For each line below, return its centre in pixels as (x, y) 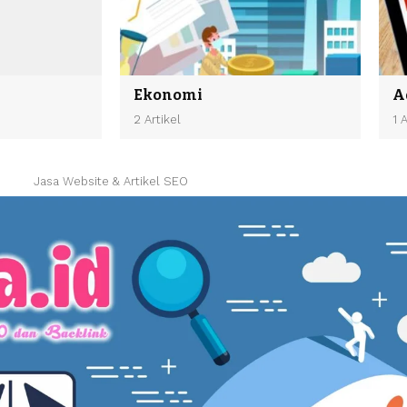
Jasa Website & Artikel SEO (111, 182)
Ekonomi (168, 95)
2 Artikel (157, 120)
